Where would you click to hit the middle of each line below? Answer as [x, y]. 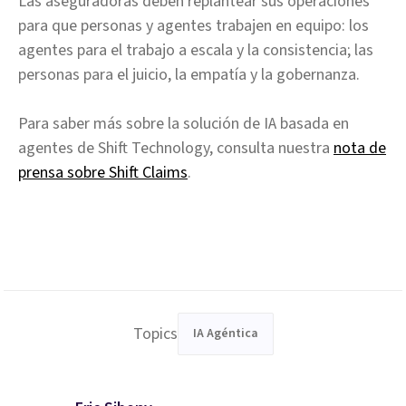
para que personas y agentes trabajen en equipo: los [193, 26]
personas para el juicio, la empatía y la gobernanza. [189, 75]
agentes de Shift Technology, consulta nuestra [176, 148]
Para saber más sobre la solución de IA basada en [184, 124]
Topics [155, 334]
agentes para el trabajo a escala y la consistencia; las [196, 50]
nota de [360, 148]
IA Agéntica [225, 333]
